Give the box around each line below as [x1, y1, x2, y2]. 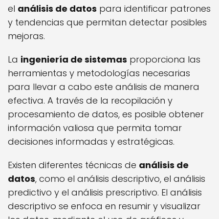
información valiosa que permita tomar [8, 122, 182, 134]
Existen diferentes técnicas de [8, 159, 139, 172]
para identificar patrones [97, 2, 211, 15]
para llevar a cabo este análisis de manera [8, 81, 199, 93]
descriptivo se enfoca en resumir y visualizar [8, 200, 200, 213]
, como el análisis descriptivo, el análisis [35, 173, 205, 185]
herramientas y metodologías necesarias [8, 67, 190, 80]
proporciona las [127, 53, 200, 66]
